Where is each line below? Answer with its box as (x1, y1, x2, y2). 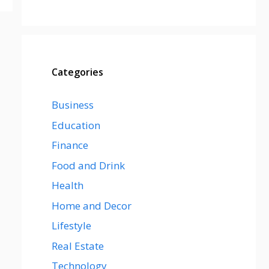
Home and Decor (52, 198, 131, 213)
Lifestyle (52, 219, 91, 232)
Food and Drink (52, 158, 125, 172)
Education (52, 118, 100, 132)
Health (52, 178, 83, 192)
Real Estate (52, 238, 104, 253)
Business (52, 98, 94, 112)
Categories (52, 65, 103, 79)
